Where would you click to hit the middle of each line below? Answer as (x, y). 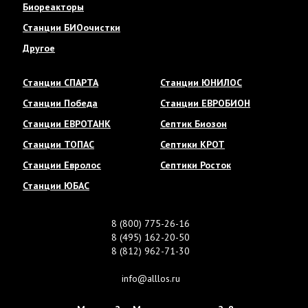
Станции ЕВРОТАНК (67, 124)
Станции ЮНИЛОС (201, 83)
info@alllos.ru (151, 279)
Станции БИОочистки (71, 28)
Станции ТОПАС (58, 145)
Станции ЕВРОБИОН (205, 103)
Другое (39, 48)
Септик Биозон (194, 124)
